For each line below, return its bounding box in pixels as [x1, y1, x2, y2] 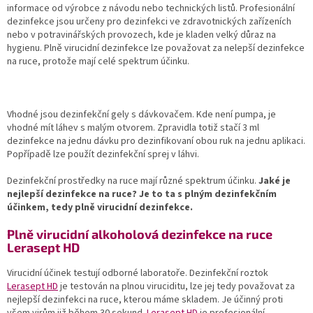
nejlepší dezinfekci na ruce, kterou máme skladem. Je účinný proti [7, 292, 283, 307]
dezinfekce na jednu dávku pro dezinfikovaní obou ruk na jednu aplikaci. [7, 133, 305, 148]
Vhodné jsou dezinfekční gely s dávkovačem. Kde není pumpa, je [7, 107, 276, 122]
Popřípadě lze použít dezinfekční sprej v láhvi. [7, 147, 199, 161]
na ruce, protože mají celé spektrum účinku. [7, 54, 189, 68]
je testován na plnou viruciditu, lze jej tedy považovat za [58, 279, 295, 293]
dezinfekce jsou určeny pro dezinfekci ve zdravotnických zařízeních [7, 14, 291, 29]
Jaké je [259, 173, 291, 188]
